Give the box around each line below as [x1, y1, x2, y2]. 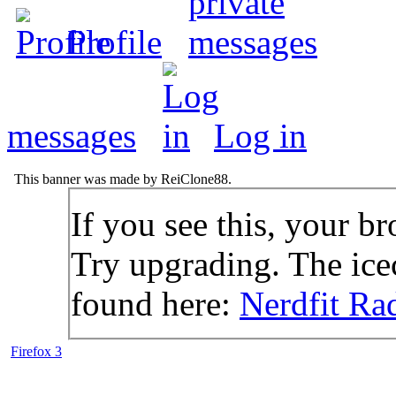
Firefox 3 [11, 343, 62, 359]
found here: [71, 284, 240, 323]
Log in [214, 116, 307, 155]
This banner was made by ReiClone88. [7, 171, 235, 187]
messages [7, 116, 136, 155]
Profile [67, 22, 162, 61]
